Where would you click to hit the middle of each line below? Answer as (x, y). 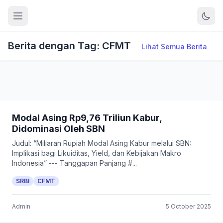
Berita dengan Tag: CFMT (71, 46)
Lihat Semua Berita (174, 47)
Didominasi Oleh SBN (58, 129)
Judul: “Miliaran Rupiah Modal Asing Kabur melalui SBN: (102, 143)
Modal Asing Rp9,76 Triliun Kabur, (87, 118)
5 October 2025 (188, 206)
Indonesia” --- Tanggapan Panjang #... (74, 163)
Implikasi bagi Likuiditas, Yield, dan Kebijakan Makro (97, 153)
